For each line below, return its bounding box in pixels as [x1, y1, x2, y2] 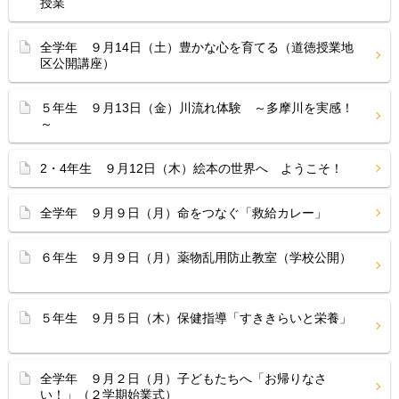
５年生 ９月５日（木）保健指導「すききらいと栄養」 [40, 311, 352, 325]
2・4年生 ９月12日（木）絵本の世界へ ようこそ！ [40, 161, 355, 175]
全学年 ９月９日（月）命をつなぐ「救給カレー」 [40, 206, 327, 220]
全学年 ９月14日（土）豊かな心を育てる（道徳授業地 [40, 40, 354, 54]
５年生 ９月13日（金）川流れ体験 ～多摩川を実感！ [40, 101, 354, 115]
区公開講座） [40, 56, 127, 70]
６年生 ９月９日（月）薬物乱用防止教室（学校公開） [40, 250, 352, 265]
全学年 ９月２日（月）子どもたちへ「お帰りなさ [40, 371, 327, 386]
